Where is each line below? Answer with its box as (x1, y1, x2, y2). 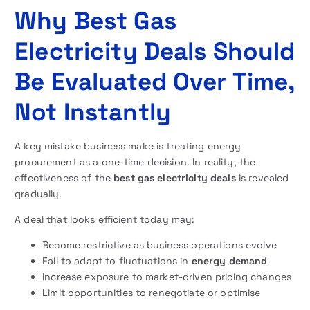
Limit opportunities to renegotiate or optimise (42, 286, 261, 299)
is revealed (235, 171, 289, 184)
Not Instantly (15, 95, 171, 127)
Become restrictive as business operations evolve (42, 238, 277, 251)
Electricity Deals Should (15, 35, 295, 66)
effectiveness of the (15, 171, 114, 184)
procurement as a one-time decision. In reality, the (15, 155, 256, 168)
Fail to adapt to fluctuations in (42, 254, 192, 267)
